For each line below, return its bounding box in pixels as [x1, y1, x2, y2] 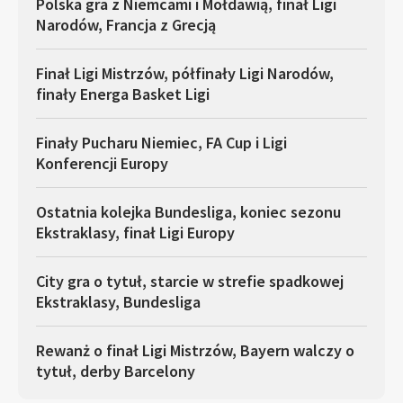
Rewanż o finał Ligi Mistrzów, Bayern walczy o [36, 340, 354, 361]
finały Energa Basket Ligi [36, 84, 210, 104]
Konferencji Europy [36, 153, 168, 174]
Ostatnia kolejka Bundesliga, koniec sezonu [36, 201, 341, 222]
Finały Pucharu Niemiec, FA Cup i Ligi [36, 132, 287, 153]
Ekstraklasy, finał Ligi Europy [36, 222, 235, 243]
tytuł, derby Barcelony [36, 361, 195, 381]
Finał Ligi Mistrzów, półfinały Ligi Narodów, [36, 63, 334, 84]
